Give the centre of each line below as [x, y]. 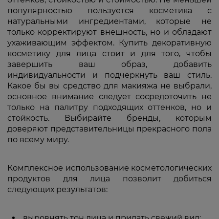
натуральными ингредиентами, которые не [109, 22]
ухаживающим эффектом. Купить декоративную [109, 43]
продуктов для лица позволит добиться [109, 179]
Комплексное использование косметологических [109, 168]
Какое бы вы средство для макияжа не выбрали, [109, 86]
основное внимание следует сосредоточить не [109, 97]
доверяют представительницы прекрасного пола [109, 129]
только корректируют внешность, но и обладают [109, 32]
